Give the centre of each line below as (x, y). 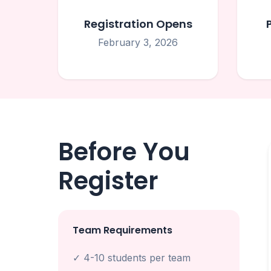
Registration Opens (138, 24)
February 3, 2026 (138, 42)
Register (108, 181)
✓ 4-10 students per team (132, 258)
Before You (124, 152)
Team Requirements (122, 230)
